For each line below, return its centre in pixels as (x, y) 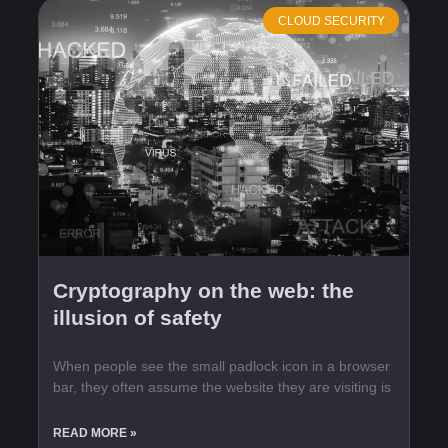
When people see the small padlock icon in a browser (221, 366)
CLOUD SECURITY (331, 20)
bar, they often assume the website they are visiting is (222, 387)
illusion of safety (137, 318)
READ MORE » (95, 433)
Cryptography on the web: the (203, 291)
